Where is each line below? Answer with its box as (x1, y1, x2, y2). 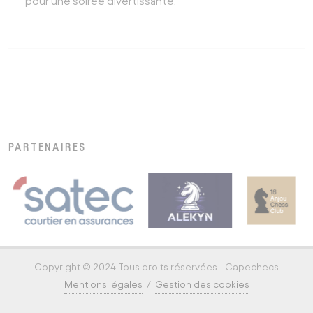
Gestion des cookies (154, 279, 249, 290)
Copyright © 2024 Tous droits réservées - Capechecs (34, 262, 279, 272)
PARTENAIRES (8, 142, 87, 153)
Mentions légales (64, 279, 143, 290)
